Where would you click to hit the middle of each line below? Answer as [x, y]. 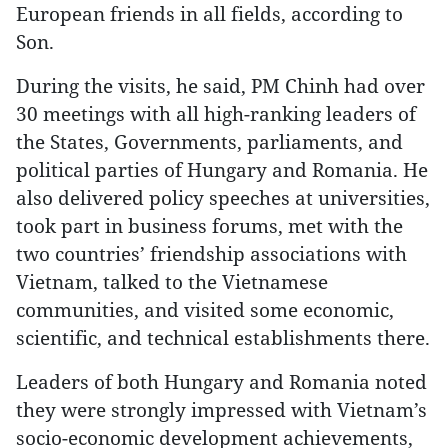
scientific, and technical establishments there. [223, 337]
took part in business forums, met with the [209, 225]
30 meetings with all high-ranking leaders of [216, 113]
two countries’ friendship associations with [211, 253]
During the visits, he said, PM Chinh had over [220, 85]
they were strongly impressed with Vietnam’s [221, 409]
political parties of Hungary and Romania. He [222, 169]
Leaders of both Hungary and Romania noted [221, 381]
